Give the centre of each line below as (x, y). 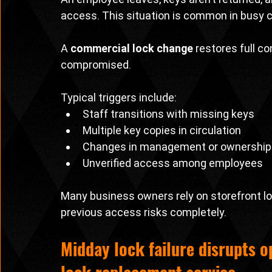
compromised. (96, 65)
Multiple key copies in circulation (162, 131)
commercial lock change (132, 49)
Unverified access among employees (173, 163)
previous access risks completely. (144, 212)
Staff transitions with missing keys (168, 114)
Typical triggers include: (119, 98)
